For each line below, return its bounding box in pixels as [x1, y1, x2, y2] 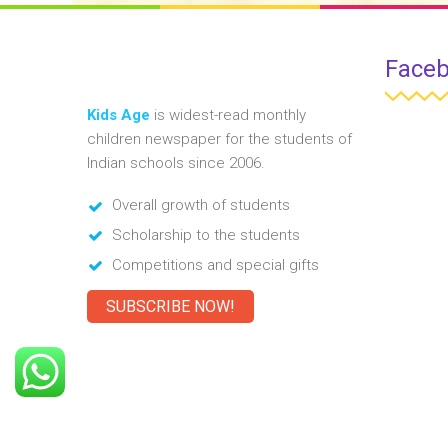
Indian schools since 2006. [87, 153, 265, 172]
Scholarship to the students [112, 225, 300, 244]
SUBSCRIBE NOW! [106, 296, 235, 316]
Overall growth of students [112, 195, 290, 214]
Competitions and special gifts [112, 255, 319, 274]
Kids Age [87, 105, 154, 124]
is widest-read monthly [154, 105, 306, 124]
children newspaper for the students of [87, 129, 352, 148]
